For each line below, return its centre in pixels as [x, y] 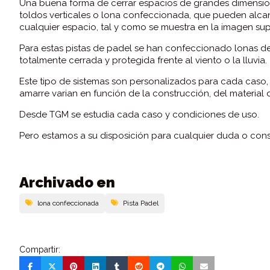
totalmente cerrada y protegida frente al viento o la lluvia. [143, 60]
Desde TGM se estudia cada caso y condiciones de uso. [139, 114]
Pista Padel [141, 203]
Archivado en [67, 182]
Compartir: [40, 249]
